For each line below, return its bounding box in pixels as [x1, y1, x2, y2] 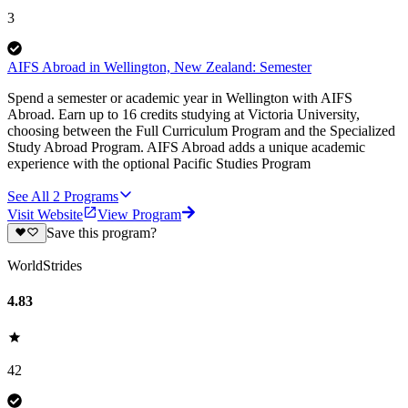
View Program [97, 206, 181, 222]
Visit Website [7, 206, 83, 222]
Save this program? [46, 225, 157, 241]
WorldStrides [7, 258, 82, 274]
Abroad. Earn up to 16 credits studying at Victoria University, [7, 106, 360, 122]
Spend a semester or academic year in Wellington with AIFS [7, 89, 352, 106]
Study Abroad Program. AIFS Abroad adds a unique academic [7, 138, 365, 155]
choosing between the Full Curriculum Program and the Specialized [7, 122, 395, 138]
